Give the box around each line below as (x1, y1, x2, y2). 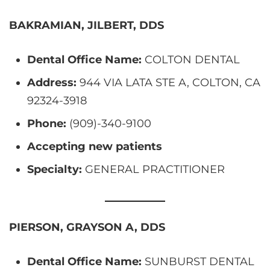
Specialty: (27, 162, 82, 176)
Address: (27, 75, 77, 89)
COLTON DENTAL (142, 52, 240, 66)
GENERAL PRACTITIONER (82, 162, 225, 176)
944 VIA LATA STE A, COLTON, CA (77, 75, 260, 89)
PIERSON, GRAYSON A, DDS (9, 220, 165, 234)
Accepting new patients (27, 139, 162, 153)
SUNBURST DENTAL (142, 254, 254, 268)
